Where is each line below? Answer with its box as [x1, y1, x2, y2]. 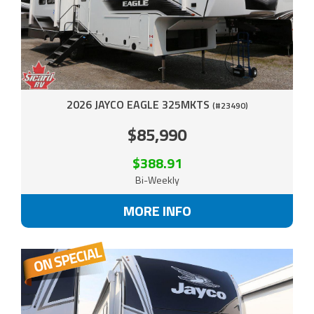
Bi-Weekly [135, 172, 179, 188]
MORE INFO [123, 200, 191, 222]
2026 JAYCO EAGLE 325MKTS [66, 96, 212, 114]
